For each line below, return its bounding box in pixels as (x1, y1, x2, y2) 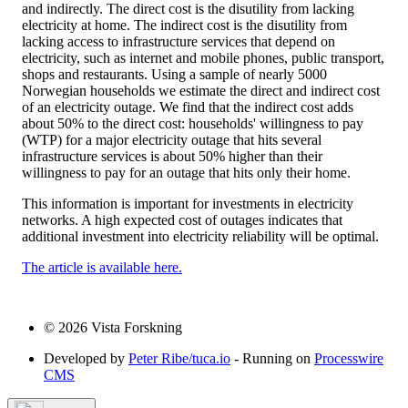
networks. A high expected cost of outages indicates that (22, 211, 342, 228)
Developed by (44, 350, 128, 366)
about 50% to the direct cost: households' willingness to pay (22, 115, 363, 131)
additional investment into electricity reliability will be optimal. (22, 228, 379, 244)
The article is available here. (22, 259, 182, 275)
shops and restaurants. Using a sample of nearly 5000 (22, 66, 327, 82)
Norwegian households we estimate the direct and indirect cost (22, 82, 380, 98)
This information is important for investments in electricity (22, 195, 353, 211)
